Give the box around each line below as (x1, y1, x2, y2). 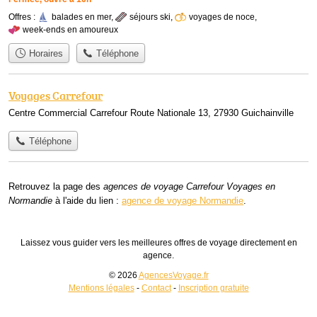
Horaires (25, 47, 63, 59)
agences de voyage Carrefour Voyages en (103, 181, 275, 192)
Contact (141, 283, 171, 294)
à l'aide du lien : (52, 195, 122, 207)
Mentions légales (68, 283, 134, 294)
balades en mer (52, 11, 111, 22)
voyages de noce (189, 11, 255, 22)
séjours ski (129, 11, 171, 22)
